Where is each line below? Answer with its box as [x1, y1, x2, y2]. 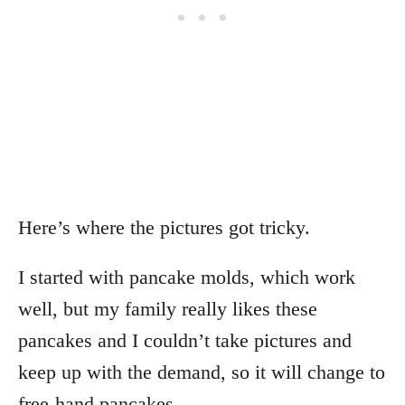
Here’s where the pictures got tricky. [18, 215, 310, 239]
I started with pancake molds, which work [18, 265, 355, 288]
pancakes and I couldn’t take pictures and [18, 328, 352, 352]
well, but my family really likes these [18, 297, 317, 320]
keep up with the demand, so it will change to [18, 360, 385, 383]
